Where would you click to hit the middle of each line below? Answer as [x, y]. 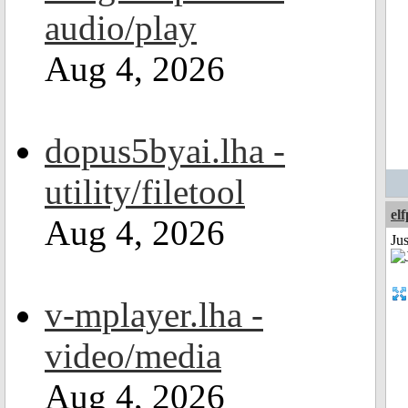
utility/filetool [145, 192]
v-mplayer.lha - [154, 315]
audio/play [121, 28]
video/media [133, 356]
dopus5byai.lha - [165, 151]
